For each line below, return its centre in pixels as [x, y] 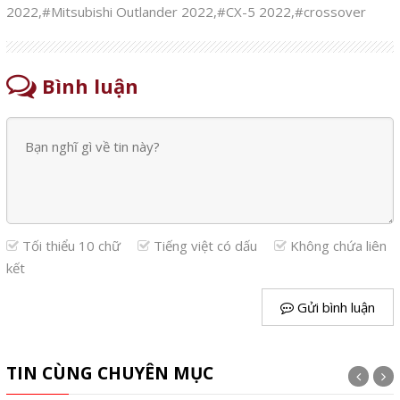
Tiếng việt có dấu [205, 245]
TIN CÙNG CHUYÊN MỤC [109, 373]
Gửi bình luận [335, 307]
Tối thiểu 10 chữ [71, 245]
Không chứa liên [336, 245]
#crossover [330, 11]
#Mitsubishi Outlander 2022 [127, 11]
